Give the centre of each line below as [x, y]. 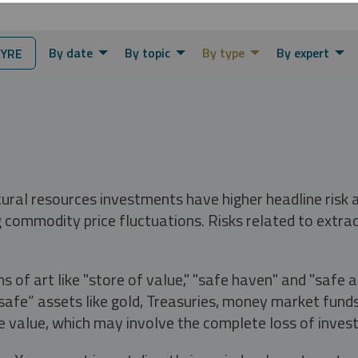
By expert [303, 52]
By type [223, 52]
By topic [147, 52]
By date [71, 52]
